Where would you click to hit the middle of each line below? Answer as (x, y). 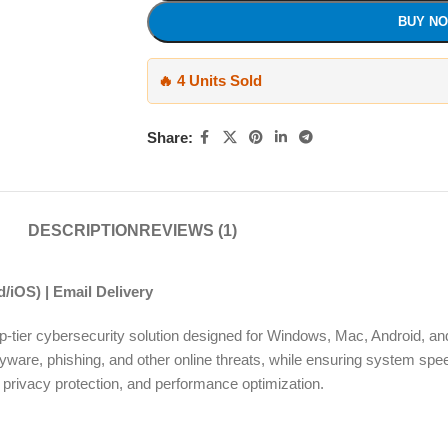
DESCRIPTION (83, 231)
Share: (169, 137)
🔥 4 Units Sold (209, 81)
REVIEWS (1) (187, 231)
